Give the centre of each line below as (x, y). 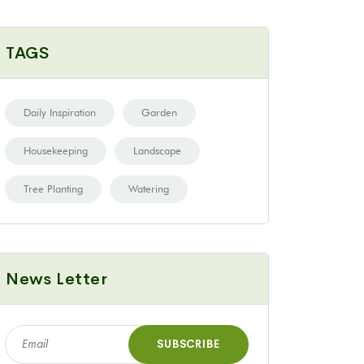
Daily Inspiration (60, 112)
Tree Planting (53, 188)
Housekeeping (56, 150)
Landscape (157, 150)
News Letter (57, 279)
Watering (149, 188)
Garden (159, 112)
